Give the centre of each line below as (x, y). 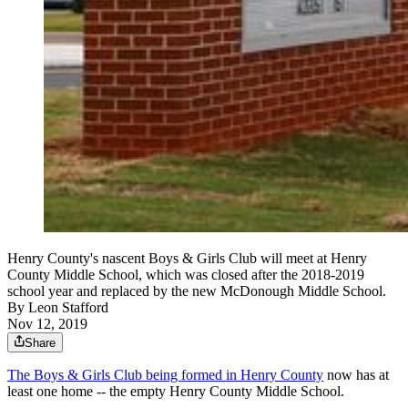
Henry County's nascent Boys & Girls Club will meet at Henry (187, 259)
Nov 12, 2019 (47, 324)
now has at (356, 375)
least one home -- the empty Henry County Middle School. (176, 392)
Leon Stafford (68, 308)
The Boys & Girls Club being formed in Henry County (165, 375)
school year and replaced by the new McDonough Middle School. (197, 291)
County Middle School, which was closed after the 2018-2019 (186, 275)
